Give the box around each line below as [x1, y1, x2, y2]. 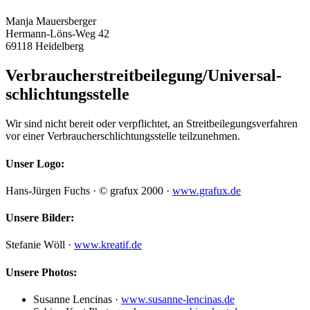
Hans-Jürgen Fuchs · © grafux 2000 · [6, 184, 172, 197]
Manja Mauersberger [6, 15, 96, 28]
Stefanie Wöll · [6, 239, 74, 251]
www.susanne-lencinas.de [121, 293, 235, 305]
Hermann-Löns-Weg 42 [6, 28, 109, 40]
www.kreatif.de [74, 239, 142, 251]
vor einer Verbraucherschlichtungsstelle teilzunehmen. [6, 130, 240, 143]
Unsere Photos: [6, 266, 77, 278]
